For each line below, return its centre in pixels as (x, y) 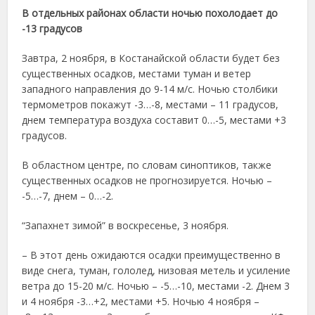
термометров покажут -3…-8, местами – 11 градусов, (150, 105)
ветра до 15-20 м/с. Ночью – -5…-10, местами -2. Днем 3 (156, 286)
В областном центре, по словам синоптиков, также (147, 165)
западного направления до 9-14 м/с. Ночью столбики (150, 89)
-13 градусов (52, 29)
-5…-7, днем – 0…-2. (68, 196)
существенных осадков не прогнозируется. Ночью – (147, 181)
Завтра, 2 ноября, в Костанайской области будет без (151, 58)
